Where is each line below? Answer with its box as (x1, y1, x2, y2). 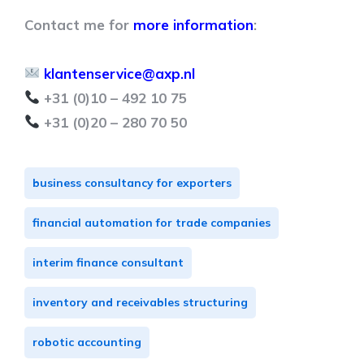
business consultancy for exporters (32, 175, 232, 190)
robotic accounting (32, 334, 141, 349)
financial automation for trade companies (32, 214, 271, 230)
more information (133, 15, 253, 33)
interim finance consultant (32, 254, 184, 270)
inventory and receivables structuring (32, 294, 248, 310)
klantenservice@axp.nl (44, 64, 196, 82)
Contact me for (24, 15, 133, 33)
